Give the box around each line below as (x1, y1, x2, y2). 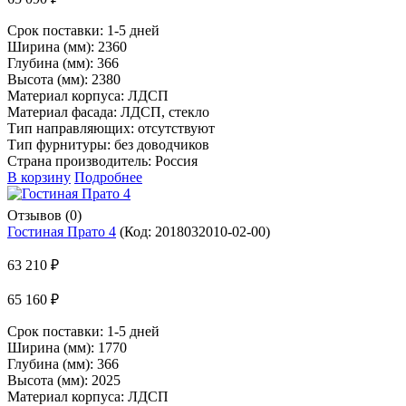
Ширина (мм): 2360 (7, 38, 127, 54)
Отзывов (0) (7, 207, 82, 223)
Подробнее (74, 169, 142, 185)
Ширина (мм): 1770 (7, 339, 127, 355)
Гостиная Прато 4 (7, 223, 116, 239)
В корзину (7, 169, 71, 185)
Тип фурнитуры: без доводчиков (7, 136, 209, 152)
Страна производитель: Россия (7, 152, 198, 169)
